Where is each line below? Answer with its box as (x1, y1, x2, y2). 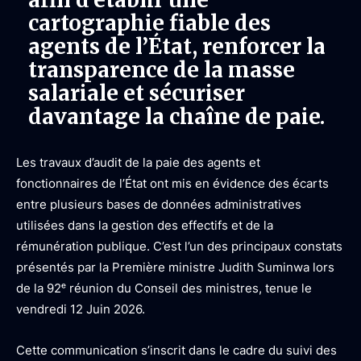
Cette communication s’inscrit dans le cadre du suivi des (16, 342, 337, 358)
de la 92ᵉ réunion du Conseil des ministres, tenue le (16, 280, 312, 296)
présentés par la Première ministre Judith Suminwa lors (16, 259, 334, 275)
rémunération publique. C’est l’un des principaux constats (16, 239, 342, 254)
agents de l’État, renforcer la (28, 33, 326, 60)
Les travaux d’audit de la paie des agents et (16, 155, 260, 170)
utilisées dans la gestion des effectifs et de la (16, 218, 273, 233)
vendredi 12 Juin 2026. (16, 301, 145, 317)
